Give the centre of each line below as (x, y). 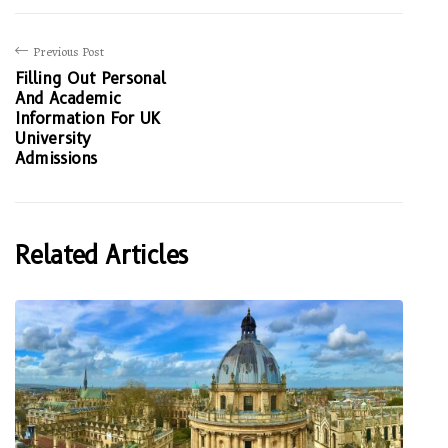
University (53, 138)
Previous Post (68, 51)
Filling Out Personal (90, 78)
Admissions (56, 158)
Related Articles (101, 255)
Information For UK (87, 118)
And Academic (68, 98)
